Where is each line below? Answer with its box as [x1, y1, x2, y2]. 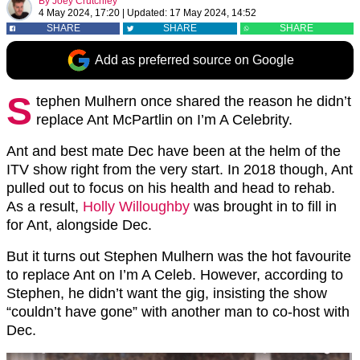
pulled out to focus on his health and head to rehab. [6, 180, 335, 196]
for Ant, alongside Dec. [6, 217, 152, 233]
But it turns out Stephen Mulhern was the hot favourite [6, 248, 351, 264]
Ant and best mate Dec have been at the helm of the [6, 143, 341, 159]
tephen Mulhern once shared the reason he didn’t [36, 93, 351, 109]
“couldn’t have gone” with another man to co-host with [6, 304, 350, 320]
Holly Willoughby [83, 198, 194, 215]
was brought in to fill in [194, 198, 337, 215]
